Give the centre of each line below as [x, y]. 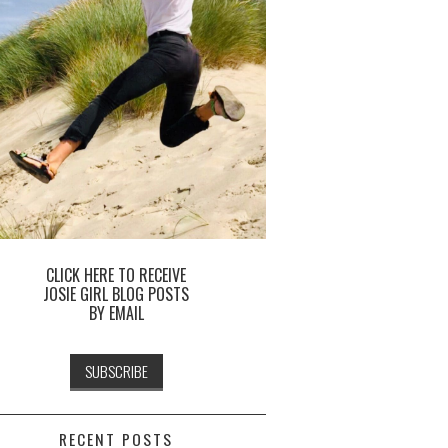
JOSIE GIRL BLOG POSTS [116, 293]
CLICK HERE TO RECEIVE [116, 274]
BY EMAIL [116, 312]
